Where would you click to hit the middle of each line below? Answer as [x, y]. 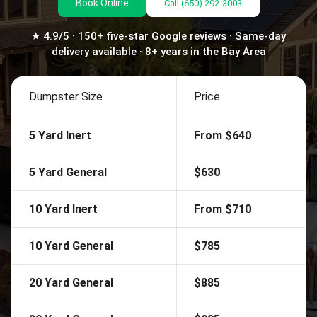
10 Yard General [71, 246]
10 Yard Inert [63, 209]
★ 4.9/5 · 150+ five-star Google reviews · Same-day [158, 36]
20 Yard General [71, 283]
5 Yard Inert [60, 136]
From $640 [223, 136]
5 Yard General [68, 172]
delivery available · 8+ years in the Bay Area [158, 52]
